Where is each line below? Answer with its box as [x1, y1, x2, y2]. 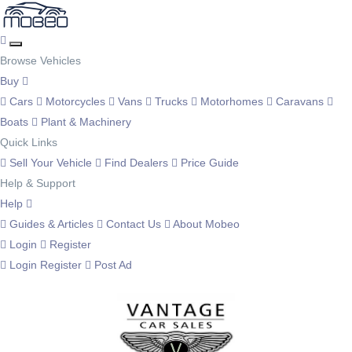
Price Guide [178, 156, 239, 169]
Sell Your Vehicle [6, 156, 95, 169]
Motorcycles [42, 95, 108, 108]
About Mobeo [170, 218, 240, 230]
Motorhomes [197, 95, 266, 108]
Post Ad [91, 258, 132, 271]
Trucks [152, 95, 191, 108]
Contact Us [103, 218, 164, 230]
